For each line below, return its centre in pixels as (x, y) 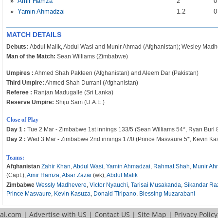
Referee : (19, 92)
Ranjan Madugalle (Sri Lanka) (73, 92)
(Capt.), (17, 175)
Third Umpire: (26, 83)
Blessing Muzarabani (167, 194)
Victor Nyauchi (109, 185)
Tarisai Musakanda (156, 185)
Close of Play (23, 120)
